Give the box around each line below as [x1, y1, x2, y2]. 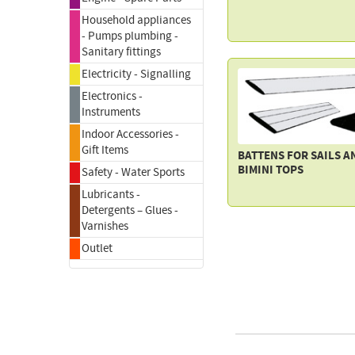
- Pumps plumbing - [82, 29, 178, 44]
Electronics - [82, 89, 143, 104]
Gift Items [82, 143, 128, 158]
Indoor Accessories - [82, 127, 179, 142]
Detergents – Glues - [82, 203, 178, 218]
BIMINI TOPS [238, 162, 303, 178]
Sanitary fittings [82, 44, 161, 59]
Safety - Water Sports [82, 165, 185, 180]
